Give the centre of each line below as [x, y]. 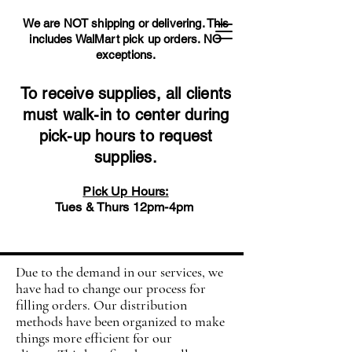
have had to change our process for [111, 288]
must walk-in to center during [126, 115]
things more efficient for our [94, 338]
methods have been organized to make [120, 321]
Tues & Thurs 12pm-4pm [126, 207]
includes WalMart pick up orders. [115, 39]
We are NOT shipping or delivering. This [126, 23]
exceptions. [126, 55]
